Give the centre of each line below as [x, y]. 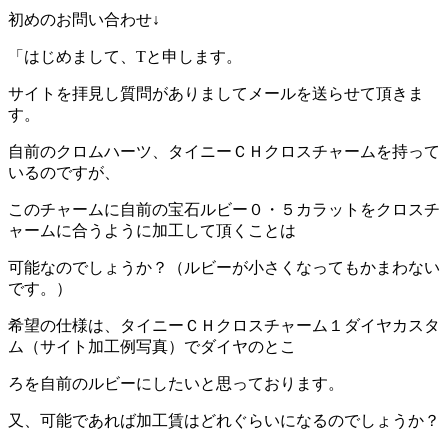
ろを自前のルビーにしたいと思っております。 [176, 383]
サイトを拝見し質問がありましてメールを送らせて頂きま [216, 93]
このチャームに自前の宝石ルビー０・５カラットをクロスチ [224, 209]
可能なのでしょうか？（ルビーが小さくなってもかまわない [224, 267]
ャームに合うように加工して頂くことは [152, 230]
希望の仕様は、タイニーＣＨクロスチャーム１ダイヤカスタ [224, 325]
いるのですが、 [64, 172]
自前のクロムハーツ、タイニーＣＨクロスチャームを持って [224, 151]
